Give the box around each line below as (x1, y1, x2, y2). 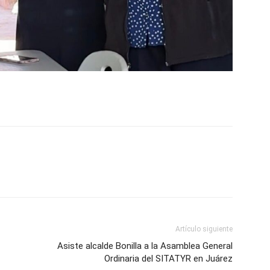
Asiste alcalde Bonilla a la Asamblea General (57, 240, 233, 252)
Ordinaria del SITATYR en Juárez (104, 253, 233, 265)
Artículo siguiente (175, 225, 233, 234)
